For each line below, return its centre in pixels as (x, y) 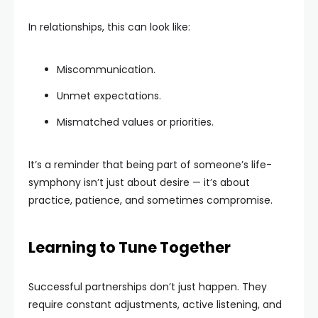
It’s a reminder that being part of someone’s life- (150, 164)
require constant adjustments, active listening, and (155, 304)
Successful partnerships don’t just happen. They (148, 286)
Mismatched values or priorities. (135, 122)
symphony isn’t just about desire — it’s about (139, 182)
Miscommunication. (106, 69)
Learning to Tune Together (130, 247)
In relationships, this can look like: (109, 27)
